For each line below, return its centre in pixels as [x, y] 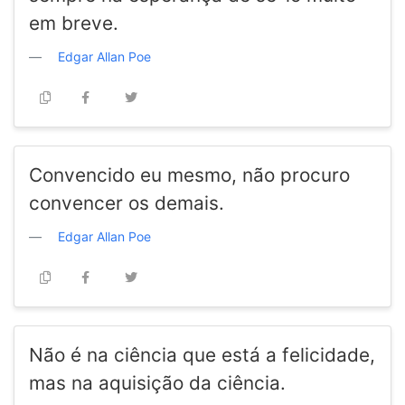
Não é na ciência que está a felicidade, [202, 355]
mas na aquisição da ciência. [157, 383]
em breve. [74, 24]
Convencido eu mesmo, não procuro [189, 175]
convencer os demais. [127, 203]
